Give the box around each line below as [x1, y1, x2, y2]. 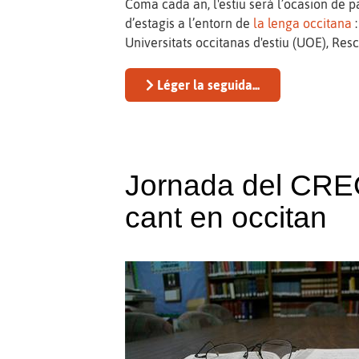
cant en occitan [125, 200, 328, 234]
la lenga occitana [253, 15, 353, 30]
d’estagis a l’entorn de [125, 15, 254, 30]
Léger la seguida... [154, 77, 260, 92]
